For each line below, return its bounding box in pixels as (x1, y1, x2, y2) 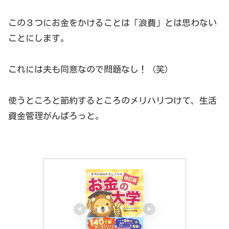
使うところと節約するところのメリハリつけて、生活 (8, 96, 217, 105)
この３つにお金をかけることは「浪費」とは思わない (8, 18, 217, 28)
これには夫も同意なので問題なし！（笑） (8, 64, 173, 74)
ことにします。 (8, 34, 69, 43)
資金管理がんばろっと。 (8, 111, 104, 120)
